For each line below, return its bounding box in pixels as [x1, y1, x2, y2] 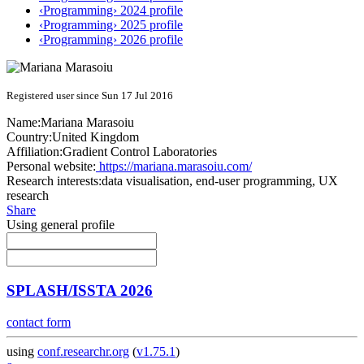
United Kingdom [52, 130, 139, 145]
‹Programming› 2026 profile [39, 32, 183, 47]
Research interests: [6, 174, 102, 188]
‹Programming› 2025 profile [39, 18, 183, 32]
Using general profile [6, 218, 115, 232]
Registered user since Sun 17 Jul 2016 [6, 89, 173, 102]
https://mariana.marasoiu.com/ [96, 159, 252, 174]
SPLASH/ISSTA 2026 [6, 282, 153, 300]
